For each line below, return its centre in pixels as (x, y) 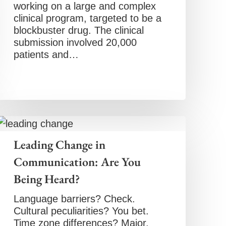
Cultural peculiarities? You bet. (81, 211)
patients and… (46, 54)
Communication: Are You (77, 162)
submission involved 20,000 (75, 42)
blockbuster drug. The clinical (78, 30)
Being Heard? (46, 179)
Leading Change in (59, 145)
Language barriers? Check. (74, 199)
